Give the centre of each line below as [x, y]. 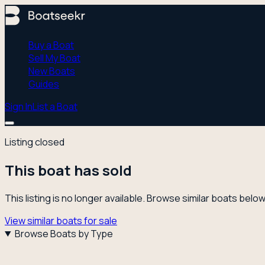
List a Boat [55, 106]
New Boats [52, 71]
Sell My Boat [54, 58]
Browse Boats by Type [64, 233]
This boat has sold [68, 170]
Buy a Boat [51, 45]
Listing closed [35, 142]
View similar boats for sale [61, 220]
